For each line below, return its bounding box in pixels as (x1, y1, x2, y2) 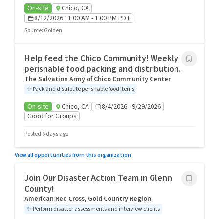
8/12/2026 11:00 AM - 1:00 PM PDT (34, 13, 131, 23)
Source (24, 26, 42, 35)
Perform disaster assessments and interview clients (33, 205, 160, 213)
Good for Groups (27, 111, 77, 121)
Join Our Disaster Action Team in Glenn (24, 172, 172, 184)
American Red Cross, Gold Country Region (24, 194, 151, 204)
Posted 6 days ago (24, 130, 68, 138)
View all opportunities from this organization (15, 151, 131, 159)
